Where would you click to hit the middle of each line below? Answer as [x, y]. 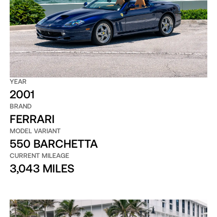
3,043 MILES [42, 168]
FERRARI [32, 119]
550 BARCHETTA [54, 143]
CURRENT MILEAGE [39, 155]
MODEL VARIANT [35, 131]
